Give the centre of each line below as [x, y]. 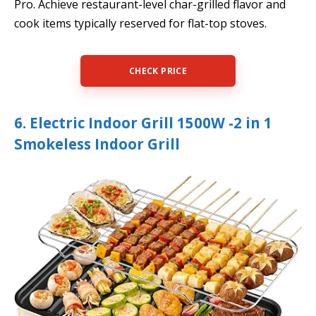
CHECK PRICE [158, 71]
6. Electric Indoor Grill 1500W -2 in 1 [143, 123]
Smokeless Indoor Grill [97, 144]
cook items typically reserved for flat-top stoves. [140, 24]
